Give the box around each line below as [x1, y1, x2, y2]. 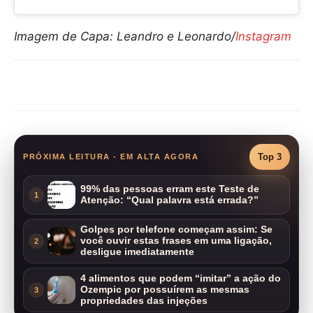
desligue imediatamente [80, 247, 194, 258]
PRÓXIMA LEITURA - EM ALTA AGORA [23, 152, 199, 161]
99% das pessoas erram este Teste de [80, 184, 259, 195]
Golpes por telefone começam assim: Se [80, 224, 272, 235]
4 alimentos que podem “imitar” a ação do [80, 273, 281, 284]
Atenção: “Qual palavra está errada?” [80, 195, 259, 206]
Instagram [235, 29, 291, 44]
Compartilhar [49, 80, 104, 92]
